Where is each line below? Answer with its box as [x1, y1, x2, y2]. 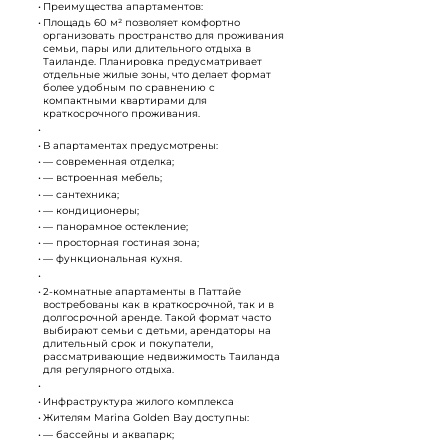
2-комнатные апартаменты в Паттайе [43, 284, 241, 298]
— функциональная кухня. [43, 252, 182, 266]
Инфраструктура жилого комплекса [43, 395, 234, 409]
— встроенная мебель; [43, 171, 162, 185]
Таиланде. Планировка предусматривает [43, 54, 262, 68]
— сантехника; [43, 187, 119, 201]
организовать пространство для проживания [43, 28, 284, 42]
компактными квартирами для [43, 93, 207, 107]
